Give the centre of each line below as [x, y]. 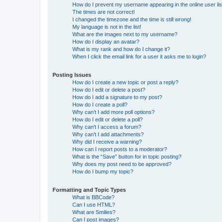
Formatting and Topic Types [89, 190]
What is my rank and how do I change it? [121, 49]
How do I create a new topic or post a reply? [125, 82]
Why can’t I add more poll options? [113, 112]
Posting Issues [72, 75]
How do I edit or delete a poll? [108, 119]
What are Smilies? [94, 212]
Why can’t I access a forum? [107, 127]
